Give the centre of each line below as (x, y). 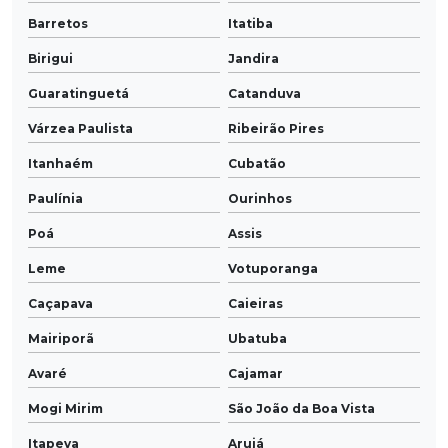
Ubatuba (257, 339)
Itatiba (250, 24)
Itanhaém (60, 164)
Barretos (58, 24)
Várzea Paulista (80, 129)
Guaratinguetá (78, 94)
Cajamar (255, 374)
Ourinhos (260, 199)
